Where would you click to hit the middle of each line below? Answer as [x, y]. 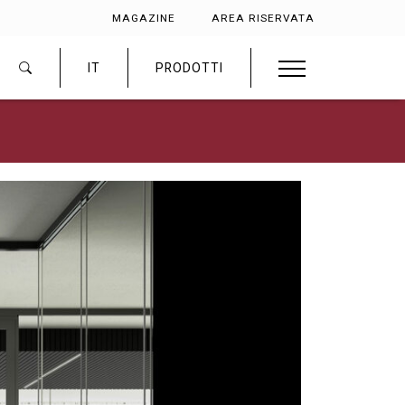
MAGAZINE [144, 18]
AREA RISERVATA [263, 18]
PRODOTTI [189, 68]
